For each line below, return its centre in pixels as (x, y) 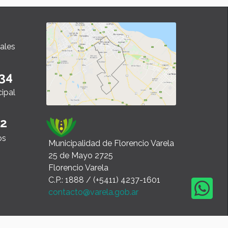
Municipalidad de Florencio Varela (111, 144)
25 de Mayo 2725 (81, 156)
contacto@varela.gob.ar (93, 192)
